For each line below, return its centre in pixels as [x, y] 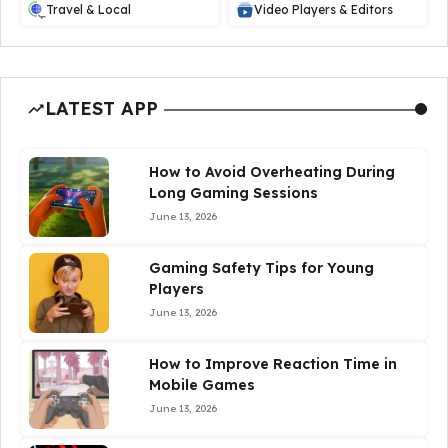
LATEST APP [101, 108]
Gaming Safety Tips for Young [261, 268]
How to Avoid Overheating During [272, 172]
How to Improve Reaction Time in [273, 364]
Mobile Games [202, 385]
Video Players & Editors [323, 9]
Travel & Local [88, 9]
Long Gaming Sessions [233, 193]
